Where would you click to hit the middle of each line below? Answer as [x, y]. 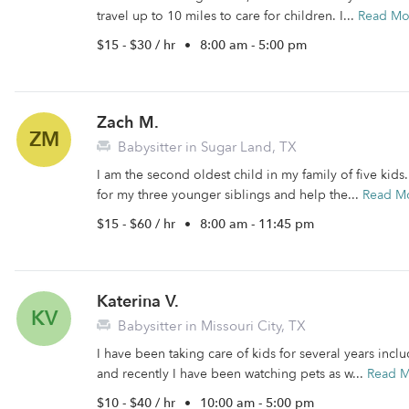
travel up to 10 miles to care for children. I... [227, 16]
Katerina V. [138, 302]
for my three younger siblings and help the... [230, 195]
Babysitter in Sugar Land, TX [205, 147]
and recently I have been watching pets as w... [232, 374]
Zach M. [128, 123]
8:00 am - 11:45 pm [257, 224]
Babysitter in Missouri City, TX [210, 326]
